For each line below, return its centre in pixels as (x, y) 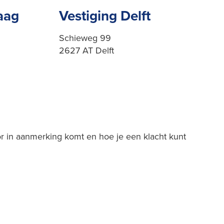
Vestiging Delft (105, 15)
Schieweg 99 (85, 37)
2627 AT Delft (86, 50)
